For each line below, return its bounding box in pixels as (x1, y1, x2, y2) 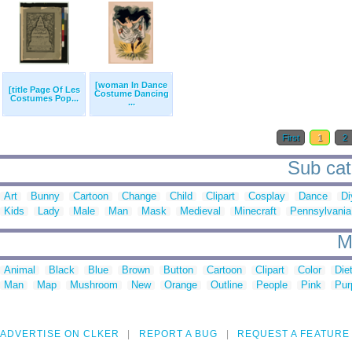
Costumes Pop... (9, 93, 79, 104)
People (256, 279, 288, 291)
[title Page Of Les (8, 85, 80, 95)
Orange (164, 279, 197, 291)
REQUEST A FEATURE (236, 328, 350, 340)
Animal (4, 264, 35, 277)
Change (122, 190, 156, 203)
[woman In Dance (95, 80, 167, 90)
